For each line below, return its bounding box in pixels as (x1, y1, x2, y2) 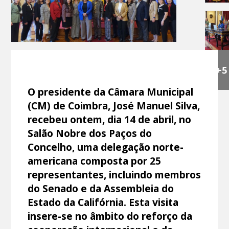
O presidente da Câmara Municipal (28, 84, 194, 99)
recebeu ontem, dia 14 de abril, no (28, 112, 192, 126)
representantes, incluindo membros (28, 167, 201, 181)
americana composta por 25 (28, 153, 162, 168)
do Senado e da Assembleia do (28, 181, 174, 195)
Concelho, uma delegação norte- (28, 140, 184, 154)
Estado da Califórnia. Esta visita (28, 195, 179, 209)
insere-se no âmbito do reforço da (28, 209, 193, 223)
